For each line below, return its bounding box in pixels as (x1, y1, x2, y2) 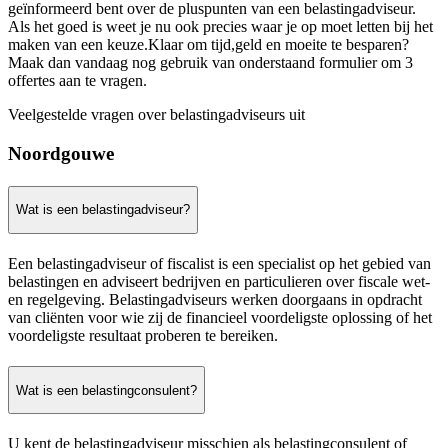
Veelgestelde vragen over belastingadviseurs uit (8, 106, 305, 124)
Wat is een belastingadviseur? (16, 202, 190, 218)
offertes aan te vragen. (8, 72, 147, 90)
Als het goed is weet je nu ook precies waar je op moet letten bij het (8, 18, 433, 36)
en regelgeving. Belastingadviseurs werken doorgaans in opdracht (8, 290, 422, 308)
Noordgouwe (8, 142, 114, 164)
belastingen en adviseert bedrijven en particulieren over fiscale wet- (8, 272, 430, 290)
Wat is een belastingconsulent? (16, 382, 197, 398)
